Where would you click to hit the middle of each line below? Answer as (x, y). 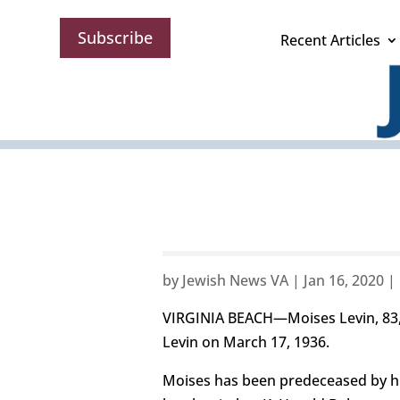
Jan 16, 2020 (344, 281)
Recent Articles (330, 40)
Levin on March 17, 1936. (246, 342)
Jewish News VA (235, 281)
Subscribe (116, 38)
